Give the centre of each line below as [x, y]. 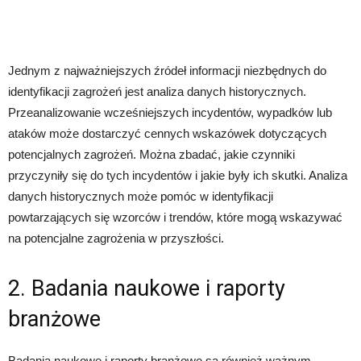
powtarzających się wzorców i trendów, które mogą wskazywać [175, 217]
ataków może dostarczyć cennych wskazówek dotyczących [167, 133]
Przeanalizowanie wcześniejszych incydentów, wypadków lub [170, 112]
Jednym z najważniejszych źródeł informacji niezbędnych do [167, 71]
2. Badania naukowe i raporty [147, 288]
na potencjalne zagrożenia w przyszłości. [116, 238]
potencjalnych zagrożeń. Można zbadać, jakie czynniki [151, 154]
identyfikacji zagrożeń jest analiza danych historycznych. [157, 91]
